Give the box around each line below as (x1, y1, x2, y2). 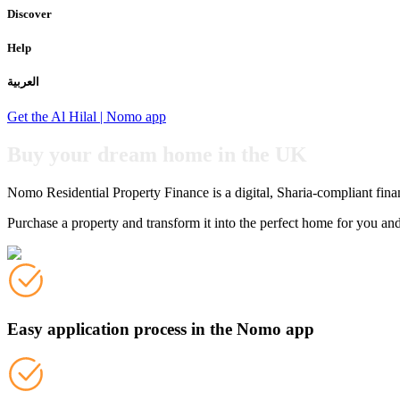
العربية (7, 74, 39, 88)
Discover (7, 6, 52, 21)
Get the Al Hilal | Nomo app (7, 109, 166, 125)
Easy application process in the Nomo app (7, 319, 314, 338)
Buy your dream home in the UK (7, 142, 307, 166)
